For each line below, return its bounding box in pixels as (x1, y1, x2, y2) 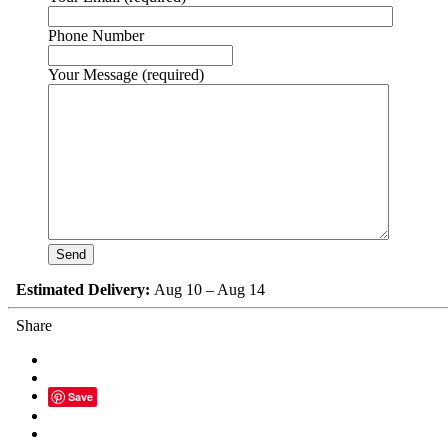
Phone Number (48, 27, 144, 45)
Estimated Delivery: (16, 281, 150, 299)
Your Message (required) (48, 66, 204, 84)
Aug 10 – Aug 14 (150, 281, 265, 299)
